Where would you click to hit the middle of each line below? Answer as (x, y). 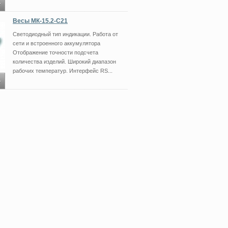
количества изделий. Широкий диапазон (64, 62)
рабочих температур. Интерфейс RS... (63, 71)
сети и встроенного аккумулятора (56, 43)
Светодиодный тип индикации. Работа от (65, 34)
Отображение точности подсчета (55, 52)
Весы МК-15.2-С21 (40, 21)
